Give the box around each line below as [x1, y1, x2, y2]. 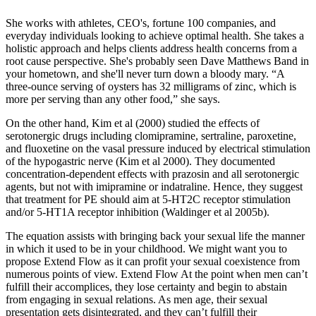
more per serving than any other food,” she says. [6, 93, 220, 106]
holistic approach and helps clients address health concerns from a [6, 42, 297, 55]
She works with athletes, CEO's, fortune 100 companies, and [6, 17, 276, 30]
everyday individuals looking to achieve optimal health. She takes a [6, 30, 304, 42]
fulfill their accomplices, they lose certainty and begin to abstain [6, 281, 287, 293]
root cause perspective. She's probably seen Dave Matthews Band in [6, 55, 309, 68]
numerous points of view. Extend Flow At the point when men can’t [6, 268, 308, 281]
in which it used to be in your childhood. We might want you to [6, 243, 287, 255]
